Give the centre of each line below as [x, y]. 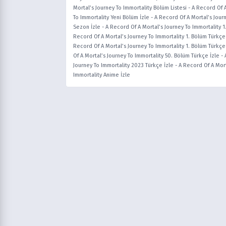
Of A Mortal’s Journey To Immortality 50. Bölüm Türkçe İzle [146, 56]
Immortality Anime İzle [102, 75]
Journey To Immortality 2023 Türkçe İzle [123, 66]
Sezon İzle [87, 27]
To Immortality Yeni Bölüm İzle [111, 18]
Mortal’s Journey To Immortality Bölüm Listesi [130, 8]
